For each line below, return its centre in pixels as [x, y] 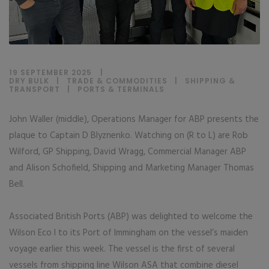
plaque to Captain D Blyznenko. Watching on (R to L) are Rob [128, 135]
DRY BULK [29, 80]
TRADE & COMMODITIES [117, 80]
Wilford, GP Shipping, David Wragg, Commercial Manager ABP [128, 152]
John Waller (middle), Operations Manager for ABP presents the [134, 119]
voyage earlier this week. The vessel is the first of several [122, 249]
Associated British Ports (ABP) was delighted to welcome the [131, 216]
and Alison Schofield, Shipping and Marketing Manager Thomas [131, 168]
